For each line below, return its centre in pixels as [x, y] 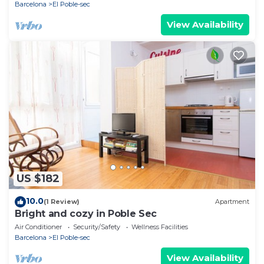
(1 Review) [62, 202]
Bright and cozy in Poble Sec [86, 213]
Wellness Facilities [160, 227]
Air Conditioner [38, 227]
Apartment [232, 202]
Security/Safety [97, 227]
